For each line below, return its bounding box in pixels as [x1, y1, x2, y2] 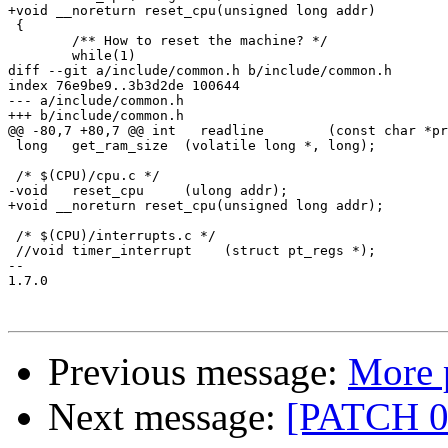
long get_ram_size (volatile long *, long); [8, 138, 48, 154]
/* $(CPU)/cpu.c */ [8, 168, 160, 184]
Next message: [48, 395, 286, 439]
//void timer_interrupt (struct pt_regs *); [8, 243, 64, 259]
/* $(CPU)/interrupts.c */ [8, 228, 216, 244]
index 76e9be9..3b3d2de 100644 [8, 78, 240, 94]
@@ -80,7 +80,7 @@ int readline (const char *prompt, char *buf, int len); [8, 123, 176, 139]
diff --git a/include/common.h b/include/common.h [8, 63, 392, 79]
